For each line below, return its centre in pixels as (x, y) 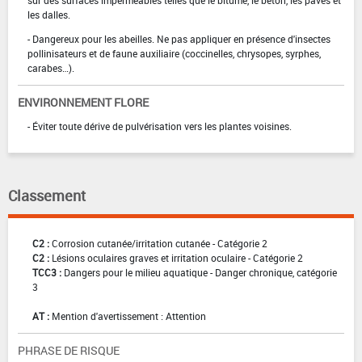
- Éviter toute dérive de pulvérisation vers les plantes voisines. (160, 126)
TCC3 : (47, 273)
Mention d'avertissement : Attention (129, 316)
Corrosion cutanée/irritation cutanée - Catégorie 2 (160, 244)
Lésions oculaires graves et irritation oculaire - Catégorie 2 (177, 258)
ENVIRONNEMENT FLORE (83, 103)
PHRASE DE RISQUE (69, 351)
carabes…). (51, 68)
